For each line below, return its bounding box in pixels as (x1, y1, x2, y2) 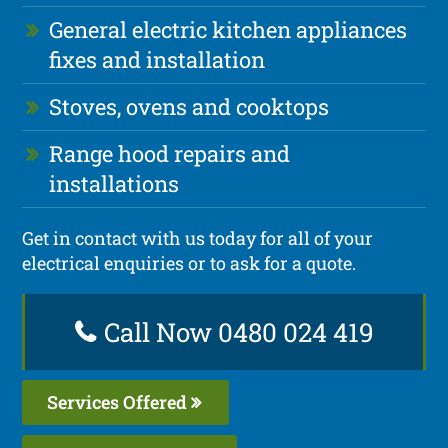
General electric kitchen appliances (49, 14, 408, 44)
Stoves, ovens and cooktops (49, 91, 330, 121)
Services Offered (47, 389, 192, 414)
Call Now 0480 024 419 (97, 314, 374, 349)
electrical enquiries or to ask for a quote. (22, 250, 357, 275)
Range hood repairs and (49, 138, 291, 168)
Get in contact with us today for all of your (22, 225, 374, 250)
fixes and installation (49, 44, 266, 74)
